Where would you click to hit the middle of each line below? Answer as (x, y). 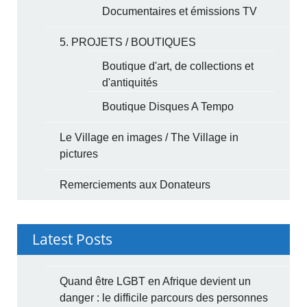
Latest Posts (73, 239)
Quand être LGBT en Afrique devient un (156, 281)
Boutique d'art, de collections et (178, 66)
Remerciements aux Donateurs (135, 184)
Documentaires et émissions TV (180, 11)
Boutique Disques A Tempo (168, 106)
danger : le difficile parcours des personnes (164, 297)
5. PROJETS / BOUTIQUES (128, 42)
